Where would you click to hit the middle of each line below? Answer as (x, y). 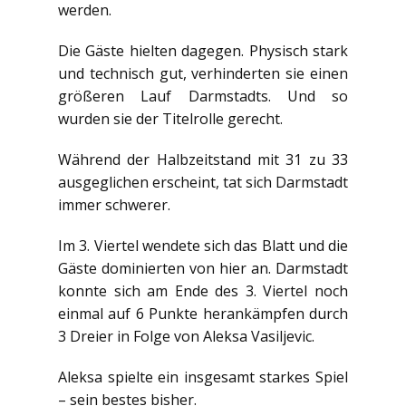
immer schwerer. (114, 205)
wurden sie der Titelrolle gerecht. (170, 119)
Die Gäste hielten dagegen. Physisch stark (203, 51)
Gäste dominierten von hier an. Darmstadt (203, 268)
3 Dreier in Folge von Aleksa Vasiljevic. (186, 336)
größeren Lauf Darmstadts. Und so (203, 96)
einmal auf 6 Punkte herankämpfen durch (203, 314)
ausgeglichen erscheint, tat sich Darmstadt (203, 182)
